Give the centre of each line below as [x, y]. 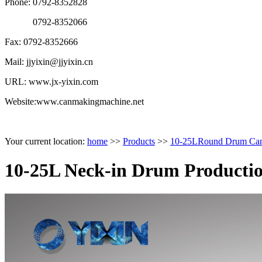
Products [139, 142]
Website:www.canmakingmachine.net [74, 102]
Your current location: [46, 142]
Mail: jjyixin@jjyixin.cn [49, 62]
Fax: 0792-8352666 [41, 42]
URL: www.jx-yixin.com [51, 82]
